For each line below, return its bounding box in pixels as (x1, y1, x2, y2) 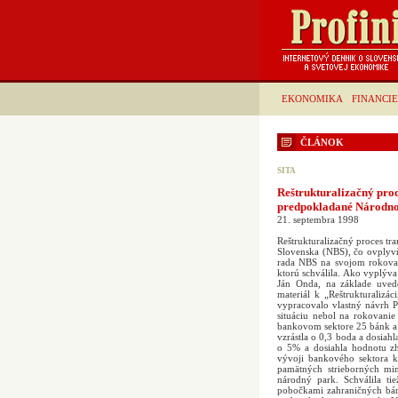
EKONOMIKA (282, 93, 343, 104)
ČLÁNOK (300, 137, 344, 147)
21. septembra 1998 (277, 214, 359, 225)
